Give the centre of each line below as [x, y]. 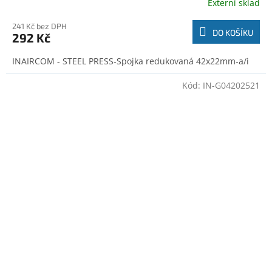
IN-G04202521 [231, 86]
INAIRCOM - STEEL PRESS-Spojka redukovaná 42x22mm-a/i [131, 61]
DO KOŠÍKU [233, 33]
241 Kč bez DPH [39, 26]
